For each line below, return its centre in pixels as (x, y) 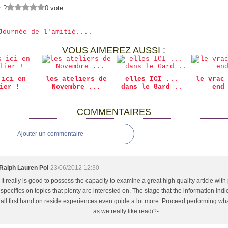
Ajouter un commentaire (51, 134)
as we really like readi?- (126, 211)
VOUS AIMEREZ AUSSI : (114, 50)
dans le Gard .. (151, 87)
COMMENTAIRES (114, 112)
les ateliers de (77, 79)
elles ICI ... (151, 79)
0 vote (54, 8)
